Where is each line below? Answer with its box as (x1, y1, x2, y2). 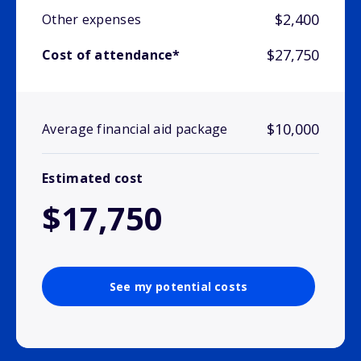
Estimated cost (42, 169, 143, 188)
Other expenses (42, 10, 142, 29)
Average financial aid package (42, 120, 228, 139)
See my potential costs (109, 279, 248, 295)
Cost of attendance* (42, 46, 180, 64)
